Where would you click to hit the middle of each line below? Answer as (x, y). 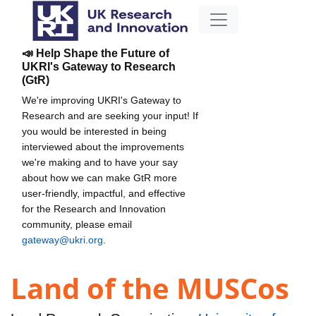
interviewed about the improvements (103, 146)
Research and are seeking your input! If (110, 115)
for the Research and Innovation (94, 208)
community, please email (77, 224)
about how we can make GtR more (99, 177)
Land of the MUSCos (150, 288)
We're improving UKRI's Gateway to (102, 100)
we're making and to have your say (100, 162)
